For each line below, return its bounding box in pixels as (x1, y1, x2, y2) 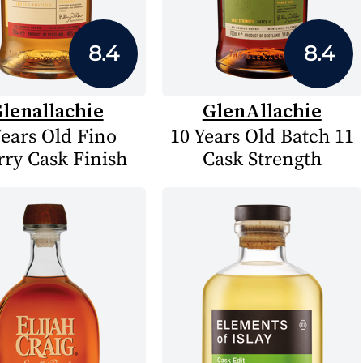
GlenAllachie (202, 97, 322, 124)
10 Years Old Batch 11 (169, 125, 354, 149)
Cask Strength (202, 147, 322, 172)
